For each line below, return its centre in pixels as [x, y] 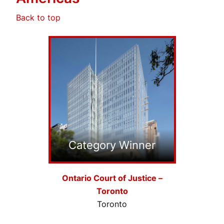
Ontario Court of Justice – [112, 178]
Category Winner [112, 145]
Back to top [38, 17]
